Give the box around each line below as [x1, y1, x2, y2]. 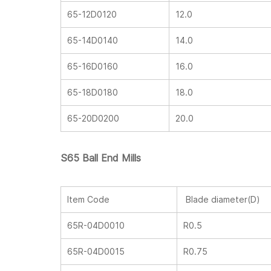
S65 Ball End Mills [60, 152, 141, 164]
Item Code [67, 194, 109, 204]
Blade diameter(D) [183, 194, 260, 204]
